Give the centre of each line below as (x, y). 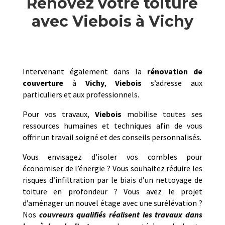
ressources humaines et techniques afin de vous (113, 125)
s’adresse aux (172, 83)
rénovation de (175, 71)
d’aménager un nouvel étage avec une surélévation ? (113, 203)
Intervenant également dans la (85, 71)
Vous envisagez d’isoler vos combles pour (113, 156)
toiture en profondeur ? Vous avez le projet (113, 191)
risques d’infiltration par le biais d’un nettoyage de (113, 180)
